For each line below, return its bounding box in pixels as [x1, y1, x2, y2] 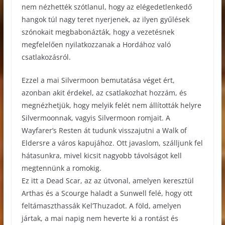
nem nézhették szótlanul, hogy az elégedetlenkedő [21, 2, 192, 12]
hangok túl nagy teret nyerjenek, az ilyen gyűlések [21, 15, 189, 25]
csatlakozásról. [21, 52, 71, 62]
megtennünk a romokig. [21, 163, 101, 173]
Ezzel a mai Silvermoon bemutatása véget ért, [21, 75, 175, 85]
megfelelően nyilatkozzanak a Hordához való [21, 40, 171, 50]
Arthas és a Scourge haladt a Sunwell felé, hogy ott [21, 188, 192, 198]
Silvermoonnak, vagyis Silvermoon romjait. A [21, 113, 170, 123]
